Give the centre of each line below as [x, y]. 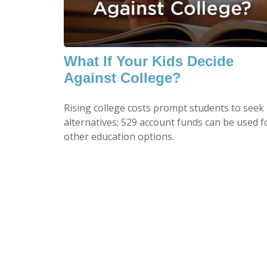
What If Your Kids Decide [149, 61]
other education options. [119, 137]
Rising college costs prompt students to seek [164, 108]
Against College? [122, 78]
